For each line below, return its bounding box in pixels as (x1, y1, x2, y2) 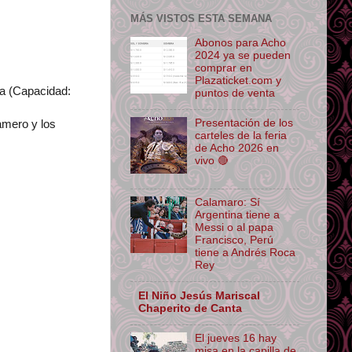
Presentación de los (195, 117, 294, 130)
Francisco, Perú (195, 234, 274, 247)
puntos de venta (195, 86, 276, 99)
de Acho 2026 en (195, 142, 280, 155)
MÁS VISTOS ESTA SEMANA (130, 12, 272, 24)
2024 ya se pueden (195, 49, 291, 61)
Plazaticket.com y (195, 74, 282, 86)
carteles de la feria (195, 130, 288, 142)
